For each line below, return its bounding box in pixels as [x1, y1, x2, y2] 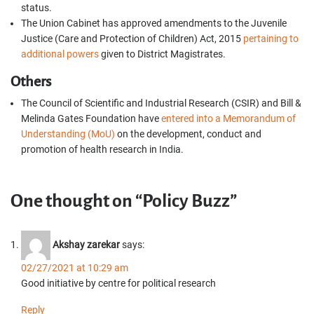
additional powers [21, 48, 99, 60]
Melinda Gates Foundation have [21, 113, 161, 124]
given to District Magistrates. [99, 48, 226, 60]
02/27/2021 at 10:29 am [21, 262, 128, 273]
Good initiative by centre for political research [21, 278, 216, 289]
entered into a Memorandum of [161, 113, 296, 124]
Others [11, 74, 51, 89]
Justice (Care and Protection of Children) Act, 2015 [21, 33, 243, 44]
